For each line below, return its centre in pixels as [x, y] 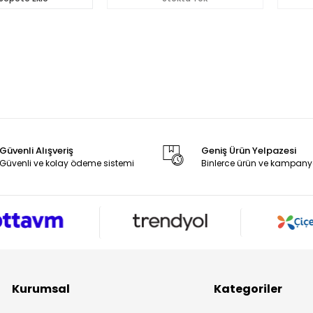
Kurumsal [41, 289]
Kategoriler [248, 289]
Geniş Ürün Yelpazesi [248, 151]
